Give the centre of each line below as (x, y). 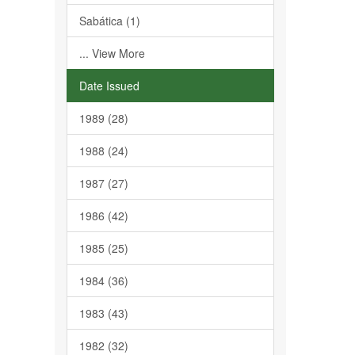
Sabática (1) (109, 21)
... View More (112, 53)
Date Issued (109, 86)
